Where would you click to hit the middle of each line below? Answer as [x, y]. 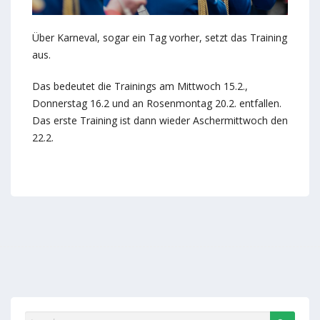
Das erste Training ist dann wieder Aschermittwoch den [160, 120]
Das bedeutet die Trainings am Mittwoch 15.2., [140, 86]
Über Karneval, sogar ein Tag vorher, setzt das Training [160, 37]
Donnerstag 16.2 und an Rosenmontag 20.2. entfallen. [157, 103]
